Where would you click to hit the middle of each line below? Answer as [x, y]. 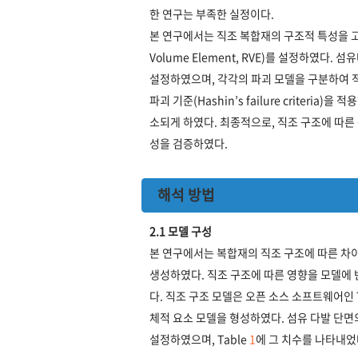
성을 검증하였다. [189, 143]
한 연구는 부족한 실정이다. [212, 14]
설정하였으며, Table [199, 338]
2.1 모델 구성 [181, 231]
